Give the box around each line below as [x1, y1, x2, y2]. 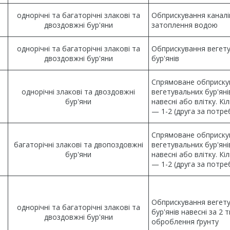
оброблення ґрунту [151, 217, 219, 226]
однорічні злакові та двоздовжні [22, 87, 135, 97]
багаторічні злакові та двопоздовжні [13, 140, 143, 149]
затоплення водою [151, 20, 218, 30]
